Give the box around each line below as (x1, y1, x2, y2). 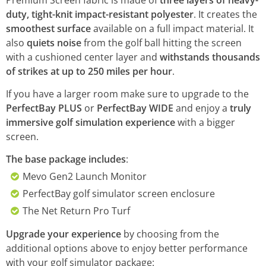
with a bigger (175, 116, 235, 129)
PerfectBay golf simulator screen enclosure (23, 187, 215, 200)
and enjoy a (173, 102, 230, 115)
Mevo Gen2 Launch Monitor (23, 170, 147, 183)
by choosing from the (121, 227, 219, 240)
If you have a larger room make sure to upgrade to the (6, 87, 249, 100)
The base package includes (6, 153, 126, 166)
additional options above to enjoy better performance (6, 242, 248, 255)
